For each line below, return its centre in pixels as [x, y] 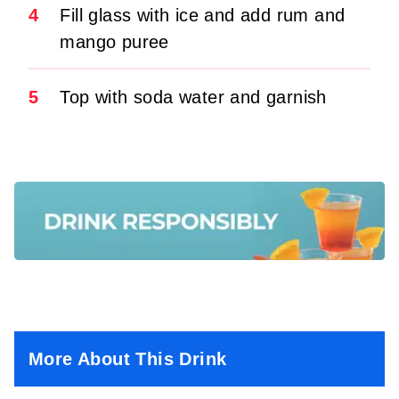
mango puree [114, 41]
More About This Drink [128, 359]
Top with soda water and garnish [193, 97]
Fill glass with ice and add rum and [203, 15]
